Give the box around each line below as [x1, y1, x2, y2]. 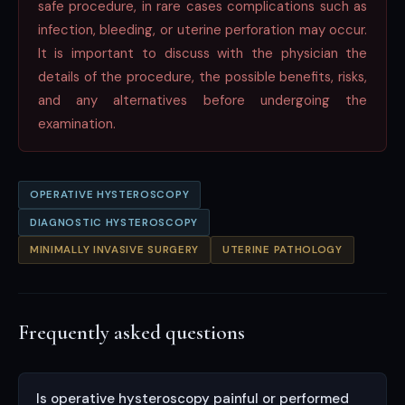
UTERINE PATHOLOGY [221, 243, 343, 258]
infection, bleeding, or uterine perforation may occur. [37, 20, 368, 39]
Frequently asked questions [18, 320, 245, 345]
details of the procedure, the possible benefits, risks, [37, 67, 368, 86]
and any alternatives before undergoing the [37, 90, 368, 109]
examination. [37, 114, 116, 133]
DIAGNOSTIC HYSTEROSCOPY [30, 215, 198, 230]
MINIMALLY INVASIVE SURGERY [30, 243, 199, 258]
